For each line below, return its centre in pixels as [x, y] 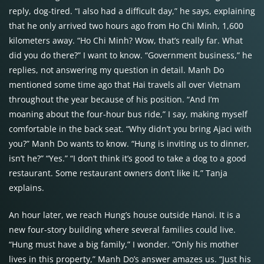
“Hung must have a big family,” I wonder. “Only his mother [124, 244]
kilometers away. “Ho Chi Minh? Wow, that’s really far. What [126, 40]
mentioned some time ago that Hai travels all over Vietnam [125, 85]
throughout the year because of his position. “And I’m [114, 99]
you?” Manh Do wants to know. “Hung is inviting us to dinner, [129, 143]
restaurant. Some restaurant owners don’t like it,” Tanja [118, 173]
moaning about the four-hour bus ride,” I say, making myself [128, 114]
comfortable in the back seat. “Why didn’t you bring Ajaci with [130, 129]
